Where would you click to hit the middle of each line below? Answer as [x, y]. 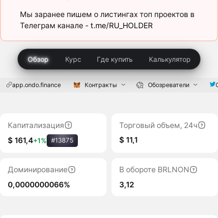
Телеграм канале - [55, 26]
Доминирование [37, 170]
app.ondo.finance [36, 85]
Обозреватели [168, 85]
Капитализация [36, 125]
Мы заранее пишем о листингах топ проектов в [107, 15]
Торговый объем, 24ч [158, 125]
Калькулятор [170, 59]
